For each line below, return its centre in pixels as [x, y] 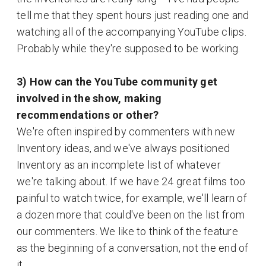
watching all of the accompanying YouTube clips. [132, 31]
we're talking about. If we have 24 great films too [131, 181]
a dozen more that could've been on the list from [131, 214]
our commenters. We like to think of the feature [127, 231]
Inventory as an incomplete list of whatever [119, 164]
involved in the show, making [89, 98]
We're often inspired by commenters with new [126, 131]
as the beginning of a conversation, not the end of [133, 248]
